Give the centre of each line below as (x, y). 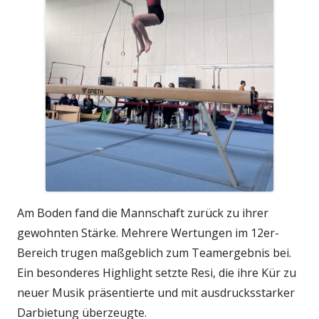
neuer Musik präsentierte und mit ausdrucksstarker (156, 293)
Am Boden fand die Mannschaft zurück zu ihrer (143, 213)
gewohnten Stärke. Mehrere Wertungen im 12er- (148, 233)
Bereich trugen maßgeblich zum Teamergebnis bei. (154, 253)
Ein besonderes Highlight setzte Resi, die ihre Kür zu (157, 273)
